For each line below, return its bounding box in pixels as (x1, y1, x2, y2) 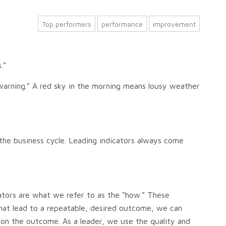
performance (101, 20, 143, 28)
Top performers (42, 20, 91, 28)
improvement (153, 20, 196, 28)
